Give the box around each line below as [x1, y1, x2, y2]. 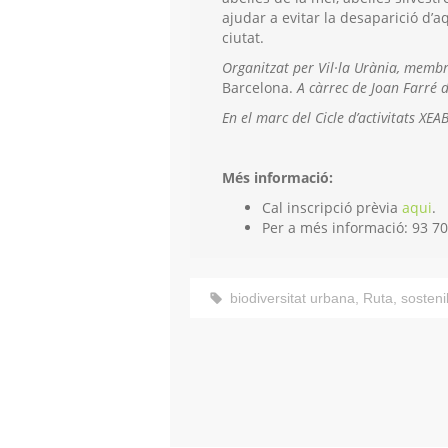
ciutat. [222, 27, 264, 47]
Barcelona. [222, 77, 297, 97]
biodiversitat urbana [230, 289, 355, 306]
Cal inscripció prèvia [262, 197, 402, 217]
